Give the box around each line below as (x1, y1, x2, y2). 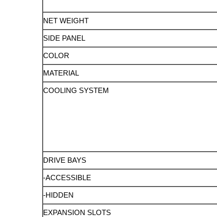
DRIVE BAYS (43, 156, 87, 165)
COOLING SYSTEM (43, 86, 109, 95)
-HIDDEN (43, 191, 74, 200)
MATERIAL (43, 69, 79, 77)
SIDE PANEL (43, 34, 86, 43)
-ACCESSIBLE (43, 173, 92, 182)
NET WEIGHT (43, 16, 89, 25)
